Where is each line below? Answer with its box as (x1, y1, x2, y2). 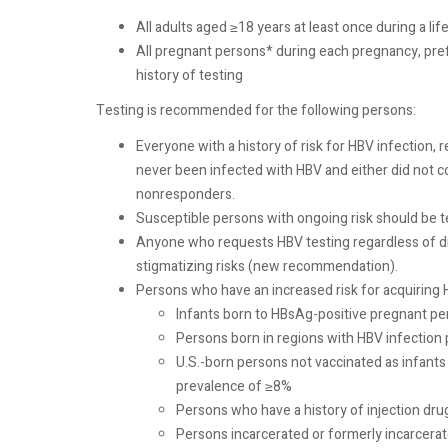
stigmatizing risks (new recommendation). (136, 255, 398, 277)
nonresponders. (136, 183, 235, 205)
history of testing (136, 64, 243, 86)
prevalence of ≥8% (176, 375, 292, 397)
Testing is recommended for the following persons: (96, 100, 416, 121)
